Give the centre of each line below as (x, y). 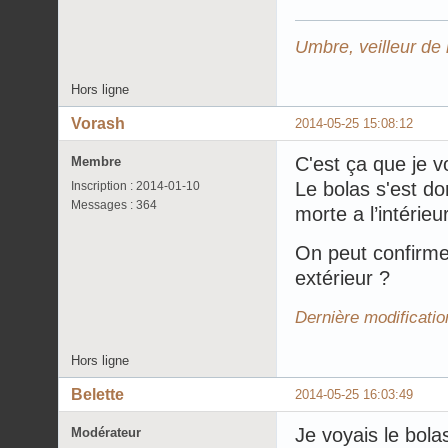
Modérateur (106, 432)
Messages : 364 (114, 204)
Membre (96, 161)
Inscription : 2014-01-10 (135, 185)
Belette (97, 394)
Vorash (98, 123)
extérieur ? (342, 277)
